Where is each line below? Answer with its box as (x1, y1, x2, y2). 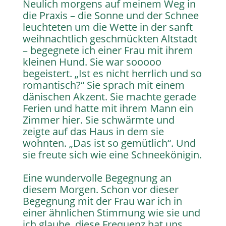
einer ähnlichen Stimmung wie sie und (22, 206, 200, 219)
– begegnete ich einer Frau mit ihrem (22, 43, 193, 57)
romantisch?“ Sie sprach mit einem (22, 78, 185, 92)
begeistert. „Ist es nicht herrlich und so (22, 67, 202, 80)
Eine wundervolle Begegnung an (22, 171, 172, 185)
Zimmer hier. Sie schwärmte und (22, 113, 175, 127)
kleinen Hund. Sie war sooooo (22, 55, 161, 69)
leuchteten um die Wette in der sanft (22, 20, 193, 34)
